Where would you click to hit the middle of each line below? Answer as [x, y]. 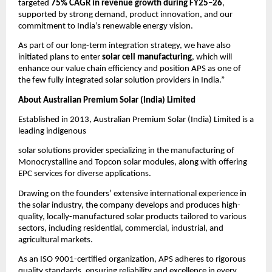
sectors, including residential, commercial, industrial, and [121, 228]
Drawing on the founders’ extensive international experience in [132, 194]
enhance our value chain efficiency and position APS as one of [130, 69]
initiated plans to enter [60, 58]
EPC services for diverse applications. [85, 174]
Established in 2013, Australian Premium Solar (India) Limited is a [136, 120]
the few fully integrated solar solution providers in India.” [121, 81]
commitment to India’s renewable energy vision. [106, 27]
